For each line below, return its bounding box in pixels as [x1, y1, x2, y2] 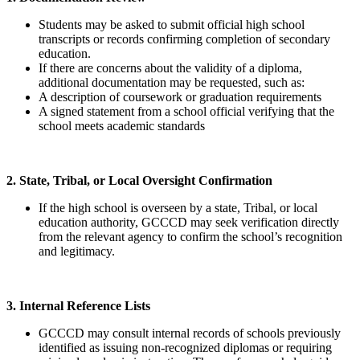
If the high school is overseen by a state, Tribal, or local [39, 201, 317, 215]
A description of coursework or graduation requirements [39, 90, 321, 104]
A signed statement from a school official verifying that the [39, 104, 334, 119]
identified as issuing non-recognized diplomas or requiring [39, 341, 332, 355]
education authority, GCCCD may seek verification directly [39, 215, 339, 230]
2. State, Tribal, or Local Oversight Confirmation [6, 174, 272, 188]
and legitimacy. [39, 244, 115, 259]
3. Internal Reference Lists [6, 299, 150, 313]
